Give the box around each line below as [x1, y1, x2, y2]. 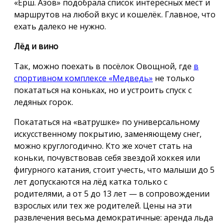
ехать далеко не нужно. [14, 20, 106, 32]
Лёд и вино [14, 40, 58, 52]
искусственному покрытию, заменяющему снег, [14, 128, 202, 139]
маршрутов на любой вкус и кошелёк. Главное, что [14, 8, 216, 20]
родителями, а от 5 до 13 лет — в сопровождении [14, 188, 210, 199]
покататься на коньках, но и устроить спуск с [14, 84, 192, 96]
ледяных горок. [14, 96, 73, 108]
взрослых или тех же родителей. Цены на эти [14, 200, 192, 211]
